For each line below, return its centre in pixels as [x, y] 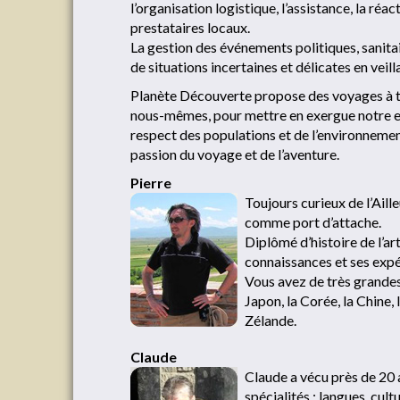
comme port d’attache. [313, 222]
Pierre [151, 183]
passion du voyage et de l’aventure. [235, 154]
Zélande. [271, 320]
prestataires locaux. [190, 27]
